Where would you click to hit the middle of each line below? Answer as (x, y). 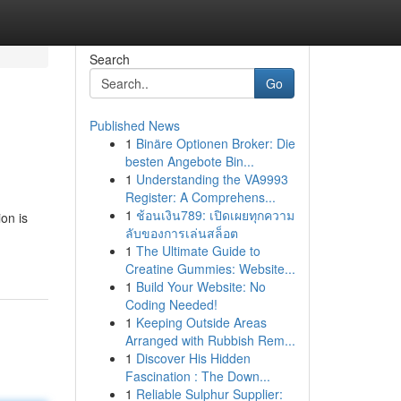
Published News (134, 125)
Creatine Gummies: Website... (210, 269)
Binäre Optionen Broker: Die (215, 143)
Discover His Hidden (193, 358)
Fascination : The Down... (197, 376)
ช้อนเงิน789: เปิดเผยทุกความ (215, 215)
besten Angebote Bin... (189, 161)
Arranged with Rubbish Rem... (210, 340)
